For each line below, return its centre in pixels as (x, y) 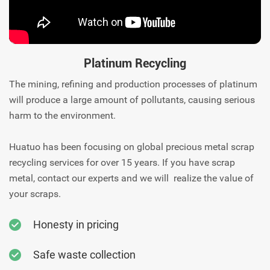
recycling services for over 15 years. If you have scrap (122, 162)
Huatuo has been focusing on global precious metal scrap (132, 146)
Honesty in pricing (76, 224)
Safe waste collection (84, 254)
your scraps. (35, 193)
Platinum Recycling (135, 63)
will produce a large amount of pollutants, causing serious (132, 99)
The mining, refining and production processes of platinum (133, 84)
